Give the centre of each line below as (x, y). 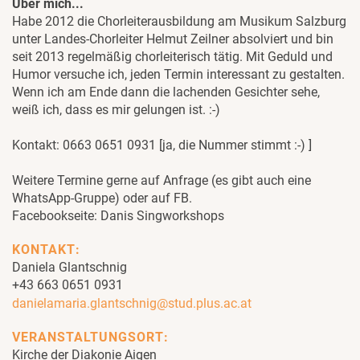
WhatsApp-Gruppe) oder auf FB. (102, 198)
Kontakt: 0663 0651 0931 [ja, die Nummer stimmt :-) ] (162, 145)
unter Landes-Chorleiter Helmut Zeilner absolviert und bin (173, 39)
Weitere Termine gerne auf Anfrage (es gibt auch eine (162, 180)
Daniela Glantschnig (70, 267)
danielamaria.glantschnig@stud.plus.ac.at (132, 303)
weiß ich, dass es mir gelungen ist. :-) (116, 110)
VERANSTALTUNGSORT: (90, 337)
